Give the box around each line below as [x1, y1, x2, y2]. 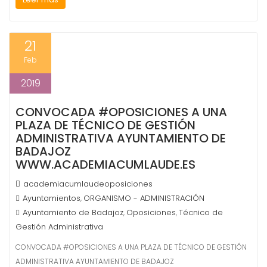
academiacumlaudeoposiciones [23, 178, 153, 190]
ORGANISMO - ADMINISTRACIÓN [83, 193, 204, 204]
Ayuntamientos [23, 193, 80, 204]
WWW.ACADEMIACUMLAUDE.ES [15, 156, 195, 173]
